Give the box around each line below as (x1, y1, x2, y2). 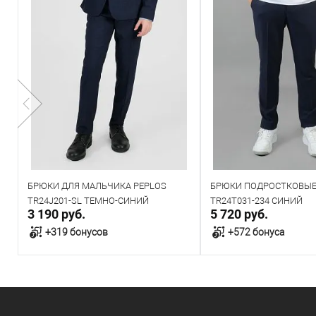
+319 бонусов (44, 226, 108, 238)
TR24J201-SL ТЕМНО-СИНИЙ (27, 195, 149, 206)
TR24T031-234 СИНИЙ (209, 195, 303, 206)
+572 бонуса (227, 226, 285, 238)
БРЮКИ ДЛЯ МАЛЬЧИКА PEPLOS (27, 181, 166, 191)
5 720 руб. (209, 207, 268, 221)
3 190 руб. (27, 207, 85, 221)
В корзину (83, 279, 135, 292)
